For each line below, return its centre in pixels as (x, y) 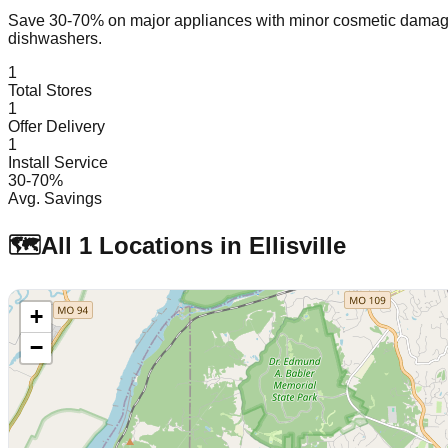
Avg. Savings (55, 198)
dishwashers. (55, 38)
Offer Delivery (56, 126)
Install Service (58, 162)
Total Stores (50, 90)
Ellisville (297, 245)
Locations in (170, 245)
